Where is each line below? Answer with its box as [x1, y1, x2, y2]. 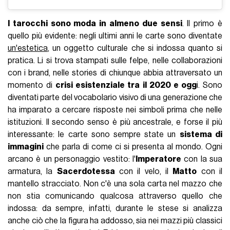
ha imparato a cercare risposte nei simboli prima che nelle [8, 106, 222, 114]
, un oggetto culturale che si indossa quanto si [48, 44, 222, 53]
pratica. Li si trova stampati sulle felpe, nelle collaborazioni [8, 56, 222, 65]
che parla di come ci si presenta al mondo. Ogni [44, 143, 222, 151]
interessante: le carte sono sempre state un [8, 130, 180, 139]
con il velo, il [114, 167, 173, 176]
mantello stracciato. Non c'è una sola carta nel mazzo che [8, 180, 222, 188]
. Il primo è [182, 20, 222, 28]
